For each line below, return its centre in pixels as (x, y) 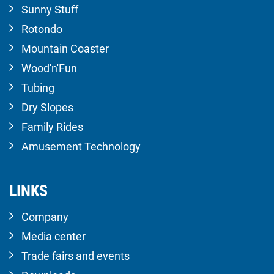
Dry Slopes (47, 107)
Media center (54, 236)
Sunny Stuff (50, 9)
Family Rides (52, 127)
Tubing (38, 87)
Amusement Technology (81, 146)
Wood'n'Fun (49, 68)
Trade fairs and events (76, 256)
